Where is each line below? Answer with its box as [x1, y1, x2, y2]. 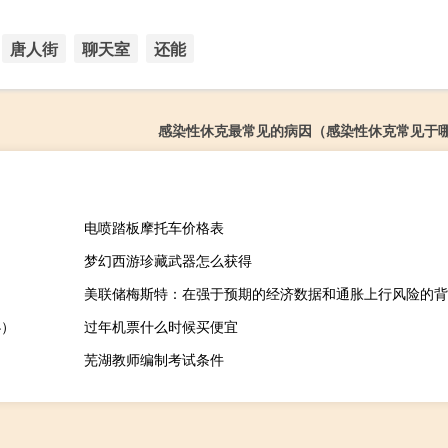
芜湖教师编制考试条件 [83, 349, 224, 370]
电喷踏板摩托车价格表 [83, 217, 224, 238]
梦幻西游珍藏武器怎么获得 [83, 250, 252, 271]
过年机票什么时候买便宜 [83, 316, 238, 337]
